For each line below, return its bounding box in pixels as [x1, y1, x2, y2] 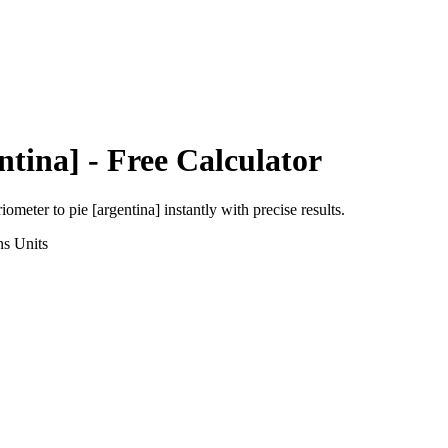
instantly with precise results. [160, 200, 345, 218]
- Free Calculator [80, 142, 322, 179]
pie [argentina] [69, 200, 160, 218]
